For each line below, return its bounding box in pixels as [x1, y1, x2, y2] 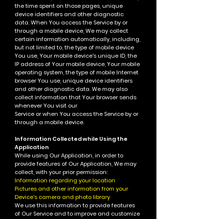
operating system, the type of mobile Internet [15, 68, 138, 76]
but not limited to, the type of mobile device [15, 44, 134, 51]
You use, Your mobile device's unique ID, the [15, 52, 137, 60]
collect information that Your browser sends [15, 93, 136, 101]
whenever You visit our [15, 102, 77, 109]
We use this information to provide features [15, 201, 135, 209]
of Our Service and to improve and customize [15, 210, 140, 218]
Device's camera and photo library [15, 193, 110, 201]
